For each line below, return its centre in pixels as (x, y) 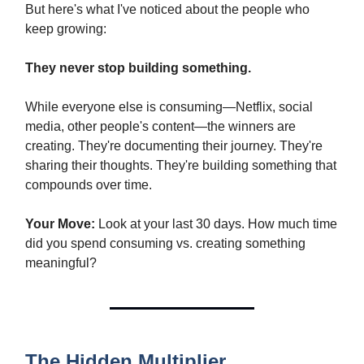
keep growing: (66, 28)
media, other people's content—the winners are (160, 126)
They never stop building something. (138, 67)
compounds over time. (89, 184)
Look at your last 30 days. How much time (216, 223)
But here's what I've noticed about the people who (167, 9)
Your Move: (60, 223)
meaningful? (61, 262)
